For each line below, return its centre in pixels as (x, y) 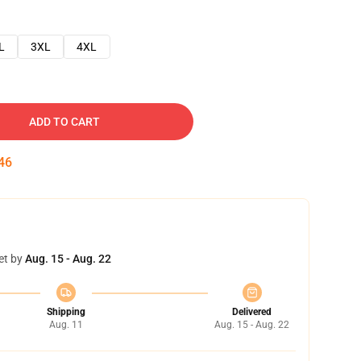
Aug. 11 (66, 325)
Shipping (66, 312)
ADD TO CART (64, 122)
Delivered (252, 312)
